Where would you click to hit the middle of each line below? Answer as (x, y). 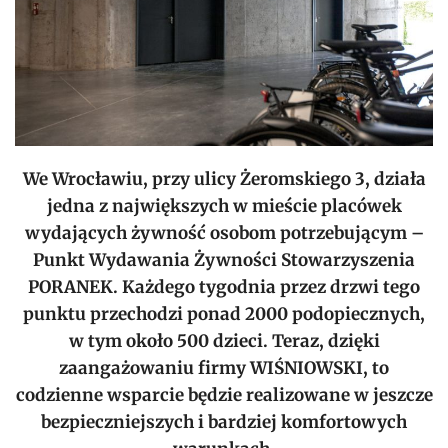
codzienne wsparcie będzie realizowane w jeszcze (224, 394)
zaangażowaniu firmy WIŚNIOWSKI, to (224, 367)
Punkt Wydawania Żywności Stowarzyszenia (224, 259)
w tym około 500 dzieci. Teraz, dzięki (224, 340)
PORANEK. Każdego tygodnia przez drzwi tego (224, 286)
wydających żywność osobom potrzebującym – (224, 232)
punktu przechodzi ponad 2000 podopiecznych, (224, 313)
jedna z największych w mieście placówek (224, 205)
